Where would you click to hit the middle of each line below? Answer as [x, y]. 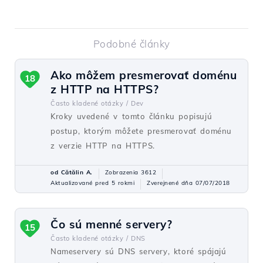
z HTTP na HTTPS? [104, 89]
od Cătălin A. [72, 172]
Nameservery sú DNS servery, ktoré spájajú [139, 251]
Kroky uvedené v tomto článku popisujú [131, 116]
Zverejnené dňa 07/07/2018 [188, 183]
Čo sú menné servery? [111, 224]
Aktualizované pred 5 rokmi [92, 183]
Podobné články [131, 44]
